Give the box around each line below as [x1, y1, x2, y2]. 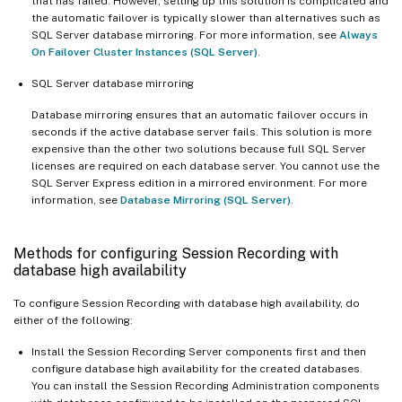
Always [339, 28, 378, 41]
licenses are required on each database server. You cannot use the [31, 159, 380, 172]
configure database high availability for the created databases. [31, 362, 363, 375]
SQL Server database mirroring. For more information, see [31, 28, 339, 41]
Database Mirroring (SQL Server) [120, 193, 291, 206]
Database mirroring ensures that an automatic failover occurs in [31, 108, 368, 121]
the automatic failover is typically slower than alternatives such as [31, 11, 380, 24]
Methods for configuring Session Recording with [13, 244, 338, 262]
